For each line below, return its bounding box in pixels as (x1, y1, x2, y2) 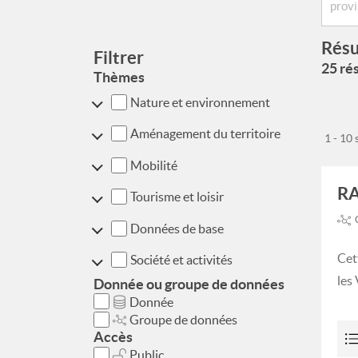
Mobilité (129, 157, 177, 173)
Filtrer (93, 47, 144, 67)
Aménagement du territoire (129, 126, 280, 141)
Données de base (129, 221, 224, 236)
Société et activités (129, 253, 233, 268)
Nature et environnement (129, 94, 270, 109)
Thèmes (93, 69, 145, 86)
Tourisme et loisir (129, 189, 224, 205)
